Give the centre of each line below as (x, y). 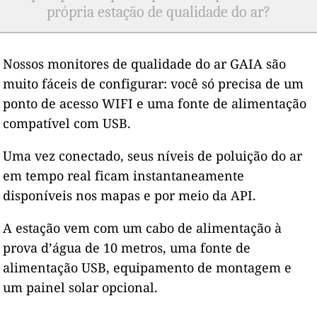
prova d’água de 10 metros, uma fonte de (127, 247)
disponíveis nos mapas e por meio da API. (130, 195)
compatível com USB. (67, 123)
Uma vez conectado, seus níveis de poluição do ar (153, 155)
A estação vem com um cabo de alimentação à (143, 227)
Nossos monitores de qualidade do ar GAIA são (145, 63)
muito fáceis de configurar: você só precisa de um (154, 83)
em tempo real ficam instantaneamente (124, 175)
